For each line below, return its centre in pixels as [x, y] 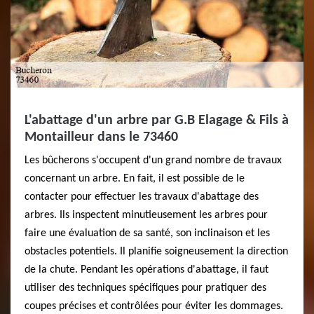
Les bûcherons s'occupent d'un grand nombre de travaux [153, 161]
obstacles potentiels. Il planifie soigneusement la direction [156, 252]
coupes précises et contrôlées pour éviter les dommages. [154, 307]
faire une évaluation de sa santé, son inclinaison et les [147, 234]
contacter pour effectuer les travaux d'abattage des [142, 197]
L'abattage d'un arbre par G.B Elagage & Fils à [157, 121]
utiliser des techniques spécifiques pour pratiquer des [145, 288]
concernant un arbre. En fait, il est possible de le [135, 179]
